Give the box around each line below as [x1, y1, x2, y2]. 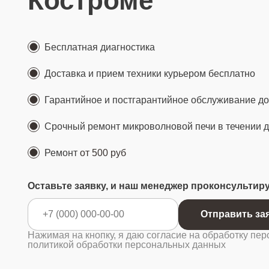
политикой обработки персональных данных [28, 240, 226, 250]
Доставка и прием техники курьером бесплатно [44, 68, 255, 79]
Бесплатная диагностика [44, 42, 155, 52]
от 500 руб [80, 148, 126, 158]
